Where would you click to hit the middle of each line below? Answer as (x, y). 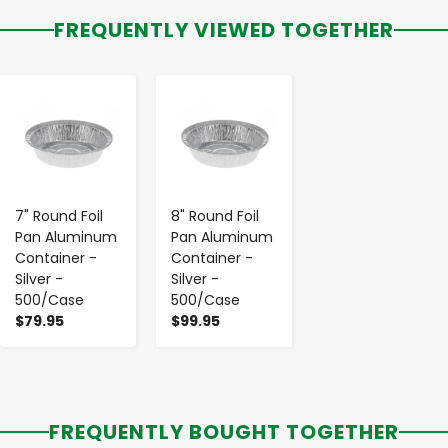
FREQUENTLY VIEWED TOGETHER (224, 30)
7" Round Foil (59, 216)
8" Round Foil (215, 216)
